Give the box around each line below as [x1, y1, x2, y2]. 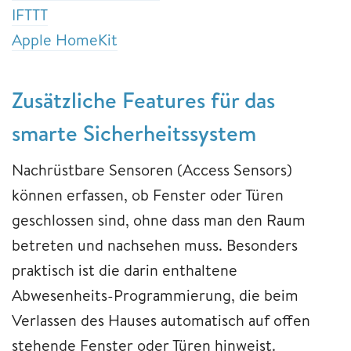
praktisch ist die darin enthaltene [12, 259, 237, 280]
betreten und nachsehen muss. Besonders [12, 233, 298, 255]
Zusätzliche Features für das [12, 84, 275, 115]
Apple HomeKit [12, 28, 118, 50]
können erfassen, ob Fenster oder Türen [12, 183, 284, 205]
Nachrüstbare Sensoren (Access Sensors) [12, 158, 292, 180]
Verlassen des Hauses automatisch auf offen [12, 309, 310, 331]
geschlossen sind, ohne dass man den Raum [12, 208, 306, 230]
